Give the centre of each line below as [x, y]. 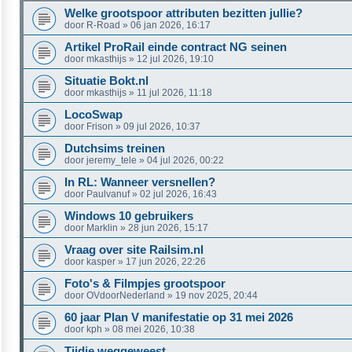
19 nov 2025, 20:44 [216, 295]
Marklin [102, 227]
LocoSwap [93, 114]
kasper [101, 261]
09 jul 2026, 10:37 [162, 126]
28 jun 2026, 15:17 [168, 227]
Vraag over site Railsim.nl [134, 249]
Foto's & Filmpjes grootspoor [145, 283]
